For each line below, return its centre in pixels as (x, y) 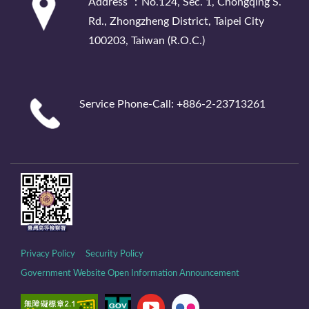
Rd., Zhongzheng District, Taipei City (176, 22)
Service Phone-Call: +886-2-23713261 (172, 104)
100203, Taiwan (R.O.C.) (147, 41)
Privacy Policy (48, 254)
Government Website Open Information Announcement (130, 273)
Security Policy (114, 254)
